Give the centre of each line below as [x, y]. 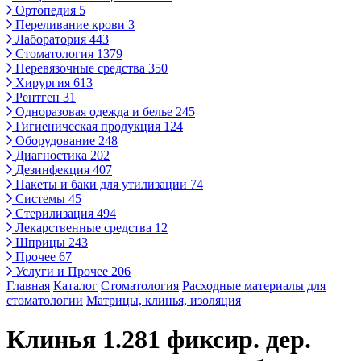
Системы [40, 199]
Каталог [75, 286]
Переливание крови [70, 25]
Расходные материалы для [254, 286]
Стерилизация [54, 213]
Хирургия [43, 83]
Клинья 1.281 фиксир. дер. [159, 340]
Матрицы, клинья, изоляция [164, 300]
